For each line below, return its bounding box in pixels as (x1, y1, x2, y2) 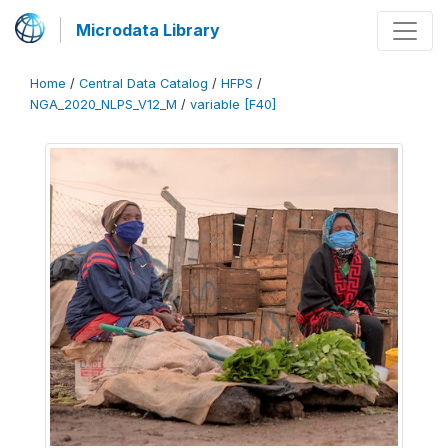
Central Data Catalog (79, 76, 208, 91)
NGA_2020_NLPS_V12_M (30, 97, 177, 112)
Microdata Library (76, 20, 220, 40)
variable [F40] (190, 97, 276, 112)
